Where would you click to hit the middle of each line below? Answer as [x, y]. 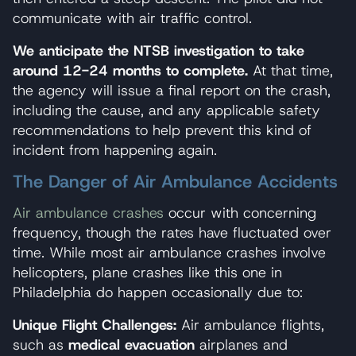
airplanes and [241, 344]
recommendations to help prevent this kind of [162, 130]
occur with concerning [240, 213]
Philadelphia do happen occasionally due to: [158, 292]
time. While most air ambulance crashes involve [169, 252]
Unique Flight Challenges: [95, 325]
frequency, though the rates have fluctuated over [172, 232]
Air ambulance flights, [250, 325]
